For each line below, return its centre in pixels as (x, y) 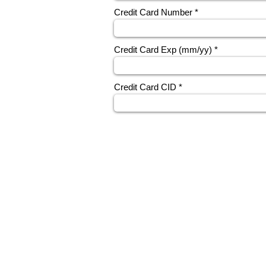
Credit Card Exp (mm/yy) (163, 50)
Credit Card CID (145, 87)
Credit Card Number (153, 12)
